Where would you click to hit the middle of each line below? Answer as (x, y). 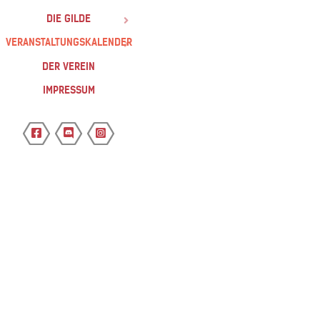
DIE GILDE (69, 18)
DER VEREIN (69, 66)
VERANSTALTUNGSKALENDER (69, 42)
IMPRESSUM (69, 90)
